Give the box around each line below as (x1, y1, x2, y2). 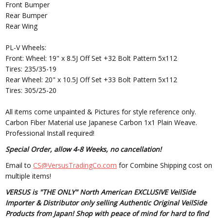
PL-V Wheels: (5, 43, 47, 53)
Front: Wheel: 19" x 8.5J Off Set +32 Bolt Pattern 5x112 (5, 54, 178, 63)
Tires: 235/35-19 (5, 64, 57, 74)
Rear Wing (5, 21, 38, 31)
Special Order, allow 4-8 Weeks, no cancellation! (5, 145, 162, 154)
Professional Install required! (5, 128, 95, 138)
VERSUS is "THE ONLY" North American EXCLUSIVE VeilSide (5, 187, 196, 197)
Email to (5, 161, 34, 170)
